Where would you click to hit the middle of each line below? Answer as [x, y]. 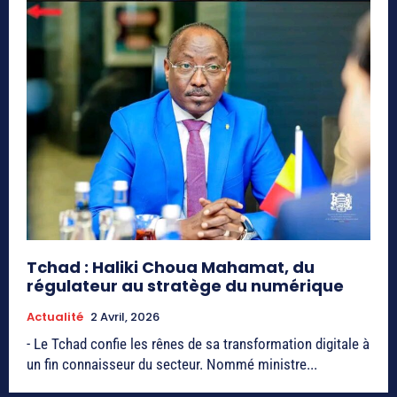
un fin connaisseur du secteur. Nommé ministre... [172, 365]
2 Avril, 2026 [125, 317]
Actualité [55, 317]
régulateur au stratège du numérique [185, 286]
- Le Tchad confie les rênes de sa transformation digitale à [198, 344]
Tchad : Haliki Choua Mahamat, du [171, 268]
